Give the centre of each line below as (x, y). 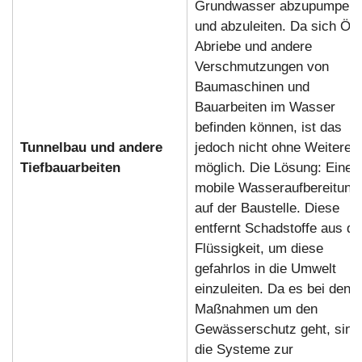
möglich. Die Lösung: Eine (273, 167)
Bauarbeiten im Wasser (265, 107)
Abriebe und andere (253, 46)
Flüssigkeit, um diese (259, 248)
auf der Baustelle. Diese (267, 208)
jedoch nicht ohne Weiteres (276, 147)
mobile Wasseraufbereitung (276, 187)
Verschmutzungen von (261, 66)
